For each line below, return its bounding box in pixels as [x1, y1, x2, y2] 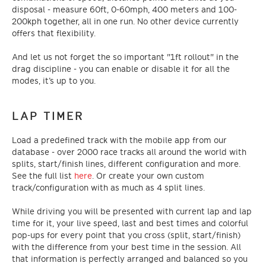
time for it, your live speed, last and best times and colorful [12, 218, 248, 228]
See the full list [12, 170, 74, 180]
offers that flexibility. [12, 28, 96, 38]
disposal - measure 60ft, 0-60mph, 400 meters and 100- [12, 4, 237, 14]
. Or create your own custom [92, 170, 204, 180]
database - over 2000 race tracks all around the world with [12, 147, 246, 157]
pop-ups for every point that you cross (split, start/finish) [12, 230, 240, 240]
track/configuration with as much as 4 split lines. [12, 182, 205, 192]
